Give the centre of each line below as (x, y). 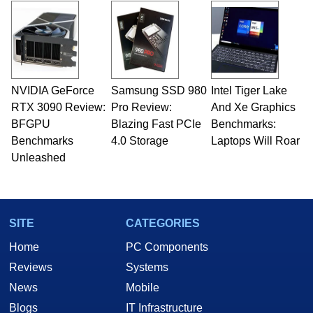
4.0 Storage (139, 141)
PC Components (167, 247)
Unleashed (38, 158)
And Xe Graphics (253, 108)
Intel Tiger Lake (249, 91)
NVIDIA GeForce (52, 91)
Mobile (143, 288)
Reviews (31, 268)
